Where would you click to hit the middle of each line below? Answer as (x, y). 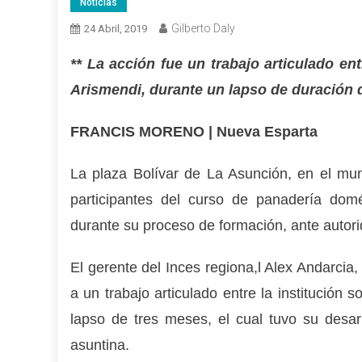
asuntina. (100, 345)
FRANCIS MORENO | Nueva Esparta (194, 131)
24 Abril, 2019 (116, 28)
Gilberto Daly (203, 28)
